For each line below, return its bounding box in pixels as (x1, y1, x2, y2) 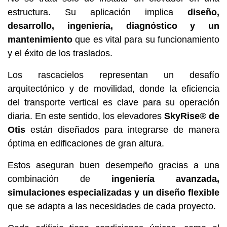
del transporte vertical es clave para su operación (8, 97, 219, 107)
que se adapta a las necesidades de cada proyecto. (8, 201, 216, 211)
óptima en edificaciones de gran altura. (8, 138, 164, 148)
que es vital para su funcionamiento (72, 34, 219, 45)
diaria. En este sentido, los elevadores (8, 110, 164, 121)
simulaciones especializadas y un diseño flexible (8, 187, 219, 198)
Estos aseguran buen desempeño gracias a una (8, 160, 219, 170)
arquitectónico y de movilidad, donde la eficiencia (8, 83, 219, 94)
